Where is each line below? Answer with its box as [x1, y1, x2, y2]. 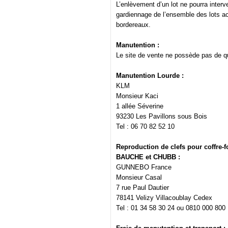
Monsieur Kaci [116, 92, 158, 100]
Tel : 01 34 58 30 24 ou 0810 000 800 [116, 204, 225, 212]
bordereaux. [116, 21, 151, 29]
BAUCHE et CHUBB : [116, 153, 180, 161]
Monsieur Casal [116, 174, 162, 182]
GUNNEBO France [116, 163, 172, 172]
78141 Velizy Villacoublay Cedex [116, 194, 212, 202]
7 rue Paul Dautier [116, 184, 169, 192]
